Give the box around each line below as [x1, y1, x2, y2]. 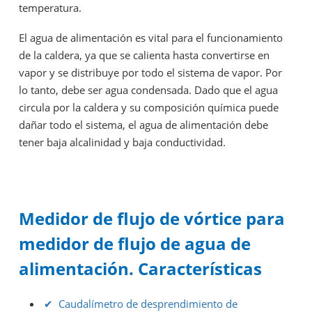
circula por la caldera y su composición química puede [19, 100, 279, 114]
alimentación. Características [19, 257, 262, 280]
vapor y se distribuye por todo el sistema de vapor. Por [19, 65, 282, 79]
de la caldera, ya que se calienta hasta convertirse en [19, 48, 270, 62]
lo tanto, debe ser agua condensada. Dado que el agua [19, 83, 278, 97]
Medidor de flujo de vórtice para [19, 207, 285, 230]
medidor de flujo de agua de [19, 232, 251, 255]
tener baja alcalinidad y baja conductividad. [19, 135, 226, 149]
